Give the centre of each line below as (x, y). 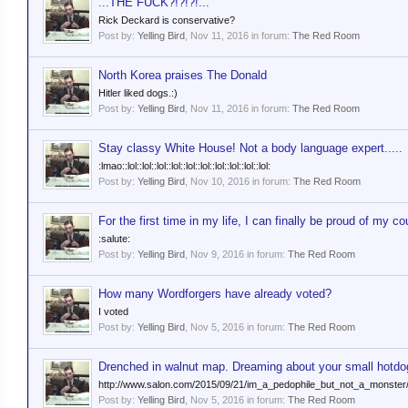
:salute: (114, 239)
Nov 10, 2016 (220, 181)
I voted (113, 311)
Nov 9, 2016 (217, 254)
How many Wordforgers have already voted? (215, 294)
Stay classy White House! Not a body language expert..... (250, 148)
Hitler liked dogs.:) (138, 93)
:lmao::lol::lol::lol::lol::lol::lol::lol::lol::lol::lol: (184, 166)
